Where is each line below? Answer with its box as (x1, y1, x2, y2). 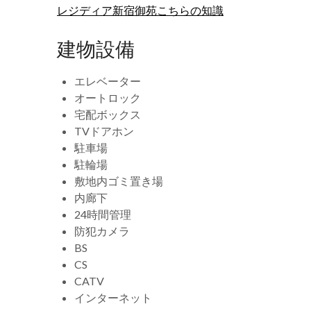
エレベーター (74, 74, 141, 87)
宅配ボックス (74, 108, 141, 121)
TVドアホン (74, 124, 134, 137)
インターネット (74, 291, 152, 304)
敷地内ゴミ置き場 (74, 174, 163, 187)
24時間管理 (74, 208, 131, 221)
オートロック (74, 91, 141, 104)
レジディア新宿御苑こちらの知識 (57, 3, 224, 17)
